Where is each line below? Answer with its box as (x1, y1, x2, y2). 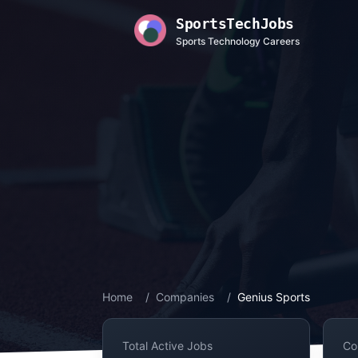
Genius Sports (237, 290, 310, 304)
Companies (156, 290, 214, 304)
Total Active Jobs (122, 339, 213, 352)
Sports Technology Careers (176, 35, 300, 47)
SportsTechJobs (176, 15, 294, 32)
